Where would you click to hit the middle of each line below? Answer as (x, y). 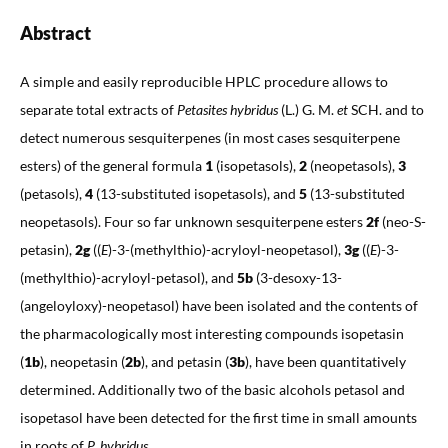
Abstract (55, 32)
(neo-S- (402, 221)
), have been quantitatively (325, 361)
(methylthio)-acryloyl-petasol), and (128, 277)
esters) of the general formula (112, 165)
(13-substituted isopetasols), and (195, 193)
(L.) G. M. (307, 109)
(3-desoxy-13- (297, 277)
